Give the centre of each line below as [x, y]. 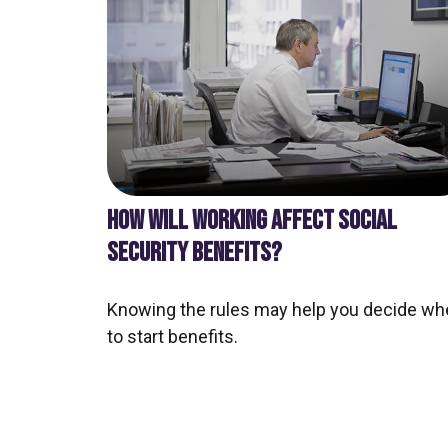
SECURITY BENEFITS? [194, 253]
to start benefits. [172, 337]
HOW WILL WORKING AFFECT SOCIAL [252, 221]
